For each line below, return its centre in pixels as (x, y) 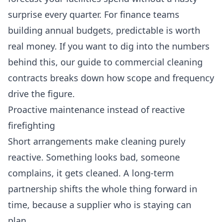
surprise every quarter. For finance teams (94, 15)
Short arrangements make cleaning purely (97, 141)
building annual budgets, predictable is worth (104, 30)
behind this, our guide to (61, 62)
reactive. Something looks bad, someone (94, 157)
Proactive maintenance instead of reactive (96, 110)
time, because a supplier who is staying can (100, 205)
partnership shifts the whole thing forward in (103, 189)
